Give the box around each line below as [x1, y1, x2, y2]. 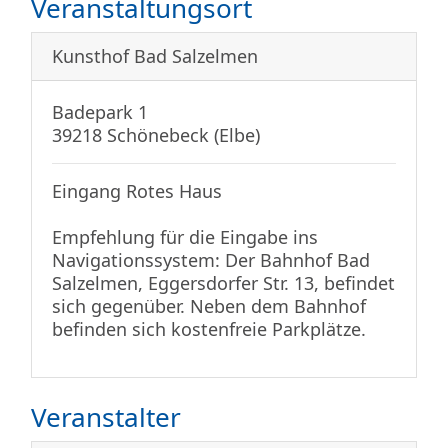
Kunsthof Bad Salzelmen [52, 44, 258, 69]
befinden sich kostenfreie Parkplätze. [52, 317, 366, 342]
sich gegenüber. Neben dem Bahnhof [52, 294, 366, 319]
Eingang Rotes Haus [52, 179, 222, 204]
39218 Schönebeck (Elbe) [52, 123, 260, 148]
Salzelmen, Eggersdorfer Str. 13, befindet [52, 271, 395, 296]
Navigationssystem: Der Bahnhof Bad [52, 248, 370, 273]
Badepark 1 [52, 100, 148, 125]
